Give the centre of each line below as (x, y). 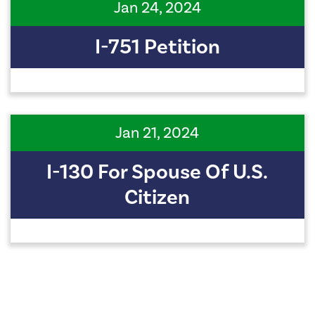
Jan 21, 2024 (157, 133)
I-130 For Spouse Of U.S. (157, 173)
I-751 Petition (157, 47)
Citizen (157, 198)
